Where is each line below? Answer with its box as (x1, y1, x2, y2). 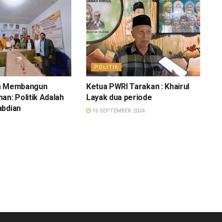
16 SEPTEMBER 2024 (90, 107, 145, 114)
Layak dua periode (86, 92, 154, 102)
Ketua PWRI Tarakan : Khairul (86, 81, 190, 91)
